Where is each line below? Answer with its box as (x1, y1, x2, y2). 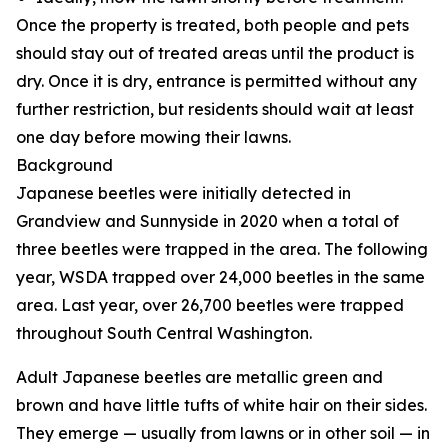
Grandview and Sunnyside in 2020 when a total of (16, 211, 399, 231)
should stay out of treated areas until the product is (16, 43, 414, 63)
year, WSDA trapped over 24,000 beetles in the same (16, 267, 425, 287)
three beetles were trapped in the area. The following (16, 239, 428, 259)
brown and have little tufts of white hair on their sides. (16, 395, 427, 415)
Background (16, 155, 113, 175)
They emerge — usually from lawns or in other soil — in (16, 423, 430, 443)
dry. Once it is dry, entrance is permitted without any (16, 71, 417, 91)
